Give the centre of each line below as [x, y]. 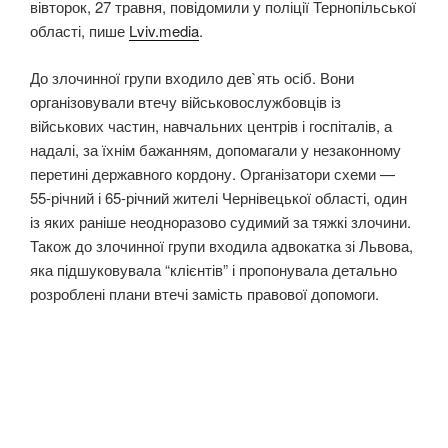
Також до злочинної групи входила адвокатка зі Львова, [221, 245]
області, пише [79, 31]
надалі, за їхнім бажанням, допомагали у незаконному [215, 149]
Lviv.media [164, 31]
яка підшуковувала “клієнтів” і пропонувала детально [213, 269]
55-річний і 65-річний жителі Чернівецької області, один [218, 197]
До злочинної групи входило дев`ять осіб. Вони [192, 77]
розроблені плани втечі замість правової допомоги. [204, 293]
